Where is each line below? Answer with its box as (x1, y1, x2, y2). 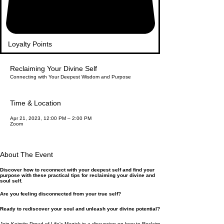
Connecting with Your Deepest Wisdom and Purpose (10, 74, 131, 79)
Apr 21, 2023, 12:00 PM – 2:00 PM (10, 115, 91, 121)
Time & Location (10, 99, 61, 107)
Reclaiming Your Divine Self (10, 64, 97, 72)
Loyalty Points (8, 40, 52, 48)
